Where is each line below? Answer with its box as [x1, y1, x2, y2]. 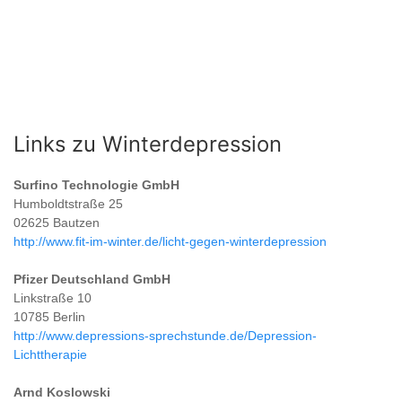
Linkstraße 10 [13, 291, 92, 305]
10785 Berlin [13, 310, 85, 324]
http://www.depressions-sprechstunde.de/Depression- [13, 328, 317, 343]
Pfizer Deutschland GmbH [13, 272, 170, 286]
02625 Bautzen [13, 215, 100, 230]
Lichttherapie [13, 347, 87, 362]
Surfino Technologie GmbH [13, 178, 179, 192]
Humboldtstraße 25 [13, 197, 123, 211]
